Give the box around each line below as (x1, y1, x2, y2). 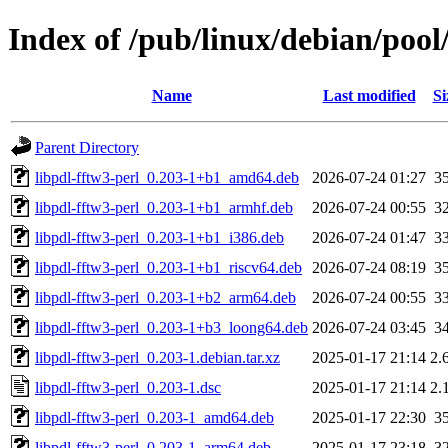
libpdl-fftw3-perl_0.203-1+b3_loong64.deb (35, 318, 308, 336)
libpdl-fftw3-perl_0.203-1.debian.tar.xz (35, 348, 280, 366)
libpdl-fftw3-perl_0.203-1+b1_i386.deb (35, 228, 284, 246)
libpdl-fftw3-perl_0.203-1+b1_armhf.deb (35, 198, 293, 216)
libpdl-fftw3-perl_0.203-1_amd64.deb (35, 408, 274, 426)
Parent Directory (35, 138, 139, 156)
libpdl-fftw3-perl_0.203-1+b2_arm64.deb (35, 288, 296, 306)
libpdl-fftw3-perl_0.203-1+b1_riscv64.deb (35, 258, 302, 276)
